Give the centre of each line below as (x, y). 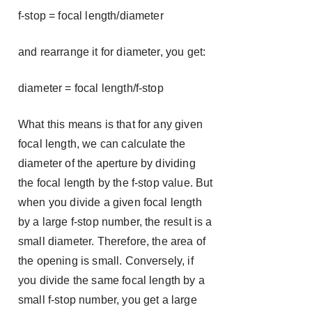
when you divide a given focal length (110, 202)
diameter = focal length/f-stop (91, 88)
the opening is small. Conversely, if (106, 261)
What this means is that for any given (110, 124)
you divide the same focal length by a (111, 280)
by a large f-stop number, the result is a (115, 222)
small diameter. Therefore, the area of (112, 241)
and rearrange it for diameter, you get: (112, 52)
